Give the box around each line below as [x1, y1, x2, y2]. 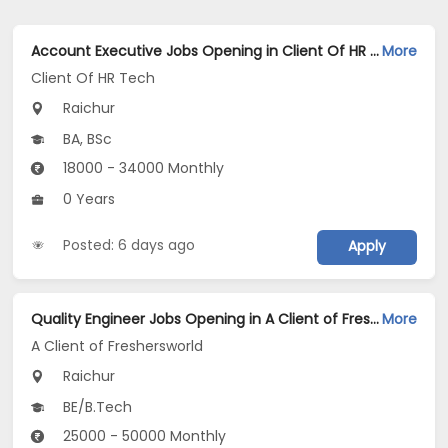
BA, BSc [59, 129, 113, 150]
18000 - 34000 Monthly [59, 158, 225, 179]
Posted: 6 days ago [63, 235, 196, 256]
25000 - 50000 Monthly [59, 425, 227, 446]
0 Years [59, 189, 116, 210]
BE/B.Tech [59, 396, 133, 417]
